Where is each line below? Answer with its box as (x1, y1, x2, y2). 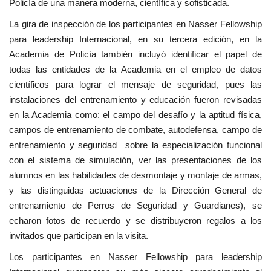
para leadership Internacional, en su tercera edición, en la (9, 33, 262, 44)
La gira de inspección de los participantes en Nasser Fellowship (9, 18, 262, 29)
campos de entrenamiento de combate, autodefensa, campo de (9, 124, 262, 135)
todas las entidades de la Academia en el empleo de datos (9, 64, 262, 74)
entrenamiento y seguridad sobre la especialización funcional (9, 139, 262, 150)
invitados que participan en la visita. (9, 230, 148, 241)
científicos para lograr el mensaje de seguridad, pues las (9, 79, 262, 90)
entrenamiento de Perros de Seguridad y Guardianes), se (9, 200, 262, 211)
